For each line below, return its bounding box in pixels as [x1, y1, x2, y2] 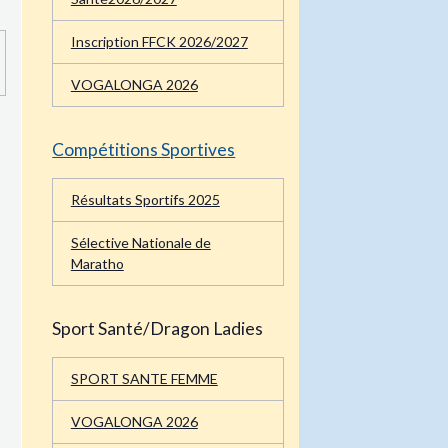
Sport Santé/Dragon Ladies [52, 293, 264, 315]
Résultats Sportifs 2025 [70, 167, 220, 185]
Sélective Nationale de [70, 210, 211, 228]
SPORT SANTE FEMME [70, 346, 218, 364]
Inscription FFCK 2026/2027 [70, 9, 248, 27]
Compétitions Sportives [52, 114, 236, 136]
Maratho [70, 231, 124, 249]
